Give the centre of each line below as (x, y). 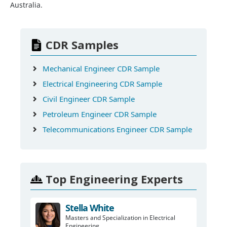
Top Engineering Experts (114, 179)
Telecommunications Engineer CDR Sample (117, 129)
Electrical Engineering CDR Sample (102, 84)
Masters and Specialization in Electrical (120, 218)
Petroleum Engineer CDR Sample (100, 114)
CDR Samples (82, 45)
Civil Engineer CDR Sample (89, 99)
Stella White (90, 208)
